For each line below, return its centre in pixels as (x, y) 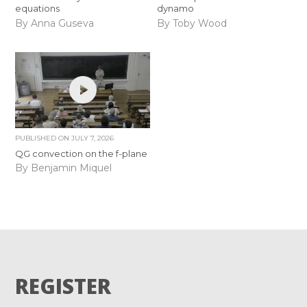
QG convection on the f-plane (82, 153)
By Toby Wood (192, 23)
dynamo (175, 9)
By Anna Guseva (55, 23)
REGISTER (63, 286)
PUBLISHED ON (44, 138)
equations (38, 9)
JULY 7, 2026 (93, 138)
